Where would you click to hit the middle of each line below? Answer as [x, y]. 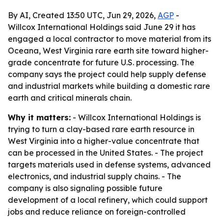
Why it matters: [39, 117]
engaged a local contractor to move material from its [110, 39]
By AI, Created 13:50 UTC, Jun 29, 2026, [83, 15]
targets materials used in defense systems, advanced [109, 165]
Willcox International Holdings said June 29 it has [102, 27]
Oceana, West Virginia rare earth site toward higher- [108, 51]
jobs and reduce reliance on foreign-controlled [97, 212]
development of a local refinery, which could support [108, 200]
